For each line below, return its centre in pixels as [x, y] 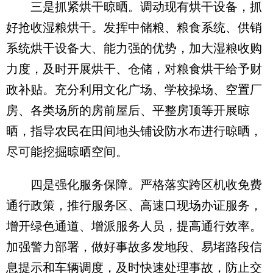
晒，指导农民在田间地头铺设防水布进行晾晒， [134, 131]
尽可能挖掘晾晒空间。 [67, 152]
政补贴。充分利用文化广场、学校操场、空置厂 [134, 90]
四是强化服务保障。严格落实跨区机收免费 [134, 185]
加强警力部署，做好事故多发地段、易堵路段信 [134, 247]
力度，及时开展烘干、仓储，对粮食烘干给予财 [134, 69]
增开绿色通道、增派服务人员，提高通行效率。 [134, 226]
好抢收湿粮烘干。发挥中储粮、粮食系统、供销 [134, 27]
